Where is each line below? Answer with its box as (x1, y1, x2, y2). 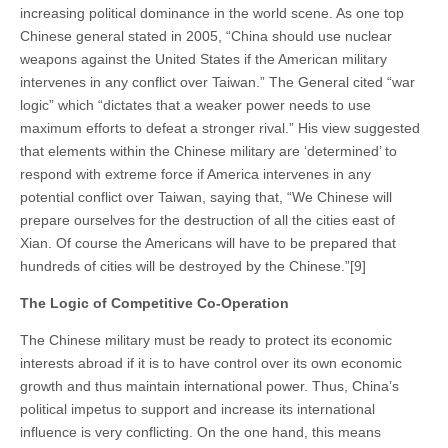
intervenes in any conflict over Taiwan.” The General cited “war (20, 73, 415, 90)
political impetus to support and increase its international (20, 400, 375, 417)
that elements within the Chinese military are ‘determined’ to (20, 142, 397, 159)
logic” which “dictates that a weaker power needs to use (20, 96, 371, 113)
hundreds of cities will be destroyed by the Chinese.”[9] (20, 257, 366, 274)
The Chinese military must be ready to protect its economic (20, 331, 392, 348)
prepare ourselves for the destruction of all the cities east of (20, 211, 395, 228)
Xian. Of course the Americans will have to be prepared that (20, 234, 396, 251)
